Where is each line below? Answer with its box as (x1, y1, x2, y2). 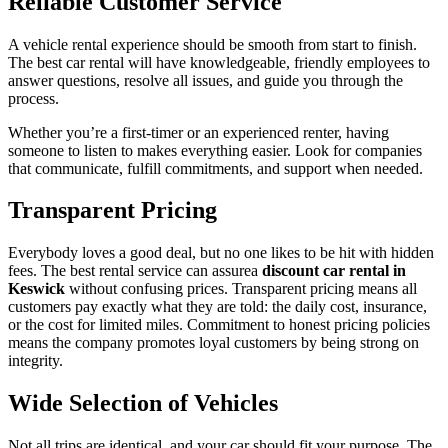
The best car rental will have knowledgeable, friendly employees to (8, 53, 430, 71)
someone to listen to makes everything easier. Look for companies (8, 141, 422, 159)
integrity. (8, 352, 63, 370)
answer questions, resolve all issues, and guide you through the (8, 71, 403, 89)
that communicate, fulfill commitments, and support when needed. (8, 159, 423, 177)
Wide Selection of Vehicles (8, 390, 278, 417)
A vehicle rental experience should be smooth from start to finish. (8, 35, 417, 53)
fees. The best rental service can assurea (8, 262, 258, 280)
